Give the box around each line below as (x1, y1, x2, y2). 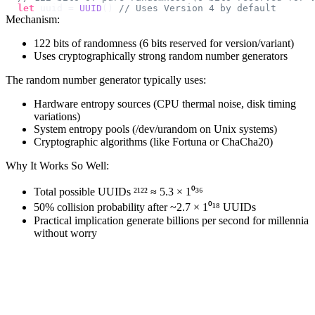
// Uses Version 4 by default (119, 3, 276, 14)
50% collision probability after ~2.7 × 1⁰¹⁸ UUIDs (34, 201, 256, 214)
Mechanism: (6, 13, 60, 26)
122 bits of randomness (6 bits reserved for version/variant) (34, 37, 294, 50)
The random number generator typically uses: (6, 74, 206, 86)
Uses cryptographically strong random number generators (34, 50, 288, 63)
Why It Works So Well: (6, 160, 109, 172)
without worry (34, 227, 97, 240)
